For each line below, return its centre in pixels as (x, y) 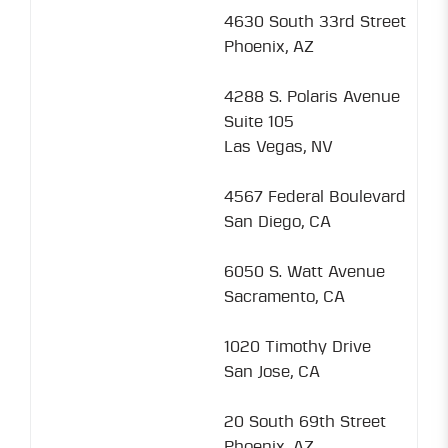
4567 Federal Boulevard (315, 197)
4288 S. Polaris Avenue (312, 97)
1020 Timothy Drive (297, 347)
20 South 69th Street (305, 422)
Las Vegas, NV (278, 147)
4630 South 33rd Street (315, 22)
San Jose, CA (272, 372)
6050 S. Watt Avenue (304, 272)
